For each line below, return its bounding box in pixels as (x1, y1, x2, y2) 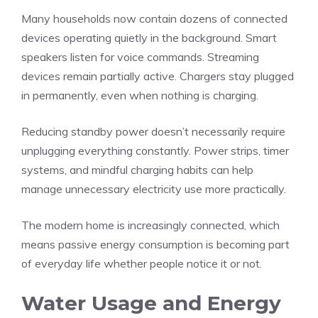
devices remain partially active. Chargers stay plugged (21, 69, 294, 83)
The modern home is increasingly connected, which (21, 218, 280, 232)
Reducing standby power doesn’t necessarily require (21, 124, 285, 138)
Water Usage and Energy (21, 291, 281, 315)
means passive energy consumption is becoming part (21, 237, 290, 251)
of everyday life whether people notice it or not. (21, 256, 262, 270)
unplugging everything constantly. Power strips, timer (21, 143, 289, 158)
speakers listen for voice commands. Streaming (21, 50, 259, 64)
